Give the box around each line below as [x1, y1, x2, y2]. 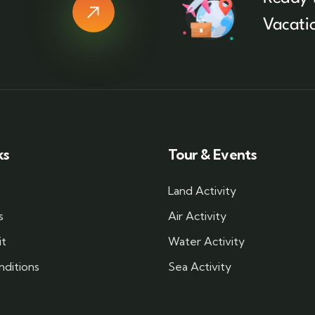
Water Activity [168, 234, 245, 249]
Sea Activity [168, 259, 231, 274]
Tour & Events [168, 146, 257, 164]
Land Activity [168, 184, 236, 198]
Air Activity [168, 209, 226, 224]
